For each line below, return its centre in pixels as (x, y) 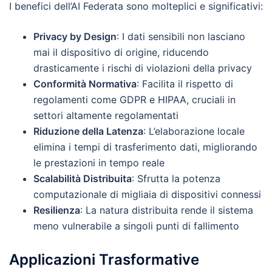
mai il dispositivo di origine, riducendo (121, 53)
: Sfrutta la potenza (176, 179)
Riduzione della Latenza (88, 131)
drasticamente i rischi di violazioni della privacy (143, 68)
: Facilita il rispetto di (185, 84)
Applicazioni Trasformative (104, 260)
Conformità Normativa (85, 84)
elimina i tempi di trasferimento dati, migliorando (145, 147)
